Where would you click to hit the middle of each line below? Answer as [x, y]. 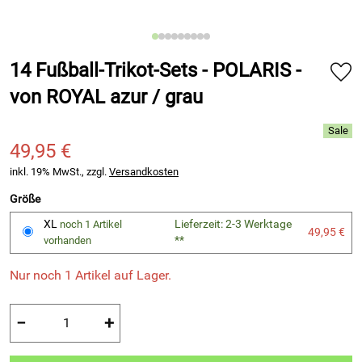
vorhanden [67, 240]
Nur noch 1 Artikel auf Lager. [90, 275]
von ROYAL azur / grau [106, 97]
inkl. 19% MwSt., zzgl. [59, 172]
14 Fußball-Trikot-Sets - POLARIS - [156, 70]
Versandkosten [144, 172]
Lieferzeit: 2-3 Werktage [233, 224]
